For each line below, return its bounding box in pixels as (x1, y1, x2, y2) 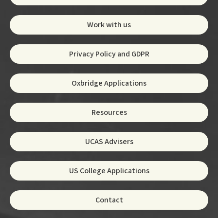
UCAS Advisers (85, 136, 133, 146)
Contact (95, 194, 123, 205)
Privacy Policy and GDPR (69, 48, 149, 59)
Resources (91, 107, 127, 117)
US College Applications (69, 165, 149, 176)
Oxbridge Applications (72, 77, 146, 88)
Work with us (87, 19, 131, 30)
